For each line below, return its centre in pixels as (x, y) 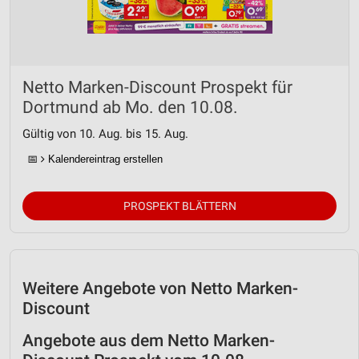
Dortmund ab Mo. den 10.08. (130, 108)
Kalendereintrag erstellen (104, 159)
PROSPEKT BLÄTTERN (179, 206)
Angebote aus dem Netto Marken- (149, 341)
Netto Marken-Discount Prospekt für (157, 88)
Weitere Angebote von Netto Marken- (160, 289)
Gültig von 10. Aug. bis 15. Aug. (105, 134)
